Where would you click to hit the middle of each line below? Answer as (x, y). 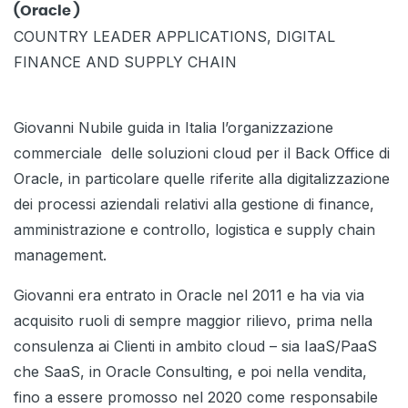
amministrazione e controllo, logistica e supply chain (194, 230)
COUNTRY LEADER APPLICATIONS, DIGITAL (174, 37)
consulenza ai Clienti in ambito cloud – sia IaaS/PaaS (195, 347)
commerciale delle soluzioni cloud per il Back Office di (202, 153)
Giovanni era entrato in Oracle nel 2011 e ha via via (189, 296)
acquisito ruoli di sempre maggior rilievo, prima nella (193, 321)
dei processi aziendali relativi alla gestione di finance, (194, 204)
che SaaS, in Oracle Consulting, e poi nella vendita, (190, 372)
